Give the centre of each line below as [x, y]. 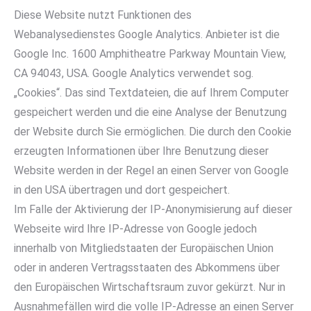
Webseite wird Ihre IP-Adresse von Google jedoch [135, 229]
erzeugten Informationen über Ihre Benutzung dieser [141, 151]
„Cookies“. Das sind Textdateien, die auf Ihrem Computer [151, 93]
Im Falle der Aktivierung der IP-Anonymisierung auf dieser [153, 209]
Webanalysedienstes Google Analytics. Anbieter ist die [147, 34]
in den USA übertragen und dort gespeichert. [122, 190]
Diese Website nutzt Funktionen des [104, 15]
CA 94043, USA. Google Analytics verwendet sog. [134, 73]
